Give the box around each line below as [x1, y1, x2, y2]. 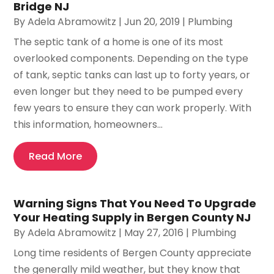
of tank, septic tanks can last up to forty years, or [13, 67, 251, 82]
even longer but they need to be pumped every [13, 84, 243, 98]
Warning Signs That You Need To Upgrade [13, 195, 257, 211]
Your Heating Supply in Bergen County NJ [13, 209, 251, 225]
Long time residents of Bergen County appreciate [13, 245, 252, 260]
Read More [29, 149, 83, 163]
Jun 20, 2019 [124, 14, 180, 29]
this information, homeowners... [13, 117, 163, 131]
